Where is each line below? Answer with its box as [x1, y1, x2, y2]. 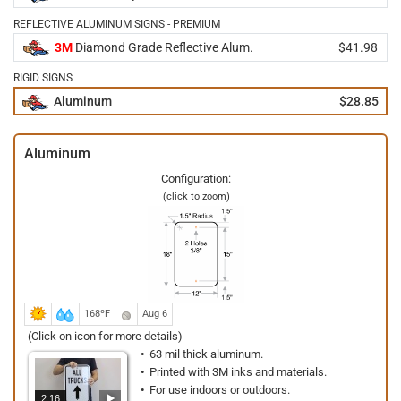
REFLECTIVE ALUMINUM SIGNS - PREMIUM [13, 18, 220, 30]
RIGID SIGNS [13, 72, 73, 84]
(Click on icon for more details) [28, 329, 183, 343]
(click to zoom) [162, 191, 230, 202]
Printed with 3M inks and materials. [149, 365, 327, 379]
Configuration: [161, 172, 231, 185]
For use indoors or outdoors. [149, 383, 290, 397]
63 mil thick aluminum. [149, 347, 263, 361]
